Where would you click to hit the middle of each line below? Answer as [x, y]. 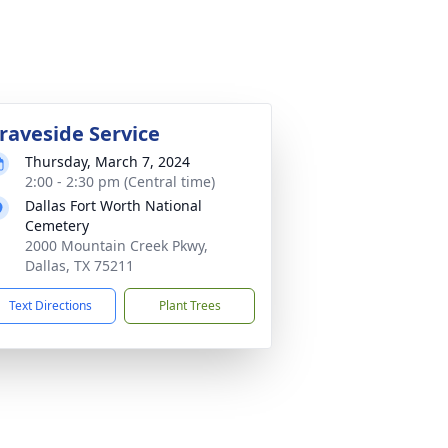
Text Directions [50, 305]
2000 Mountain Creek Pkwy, [116, 245]
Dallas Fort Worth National [113, 205]
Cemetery [57, 225]
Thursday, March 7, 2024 [107, 161]
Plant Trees [189, 305]
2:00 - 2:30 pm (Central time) [120, 181]
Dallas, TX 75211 [79, 265]
